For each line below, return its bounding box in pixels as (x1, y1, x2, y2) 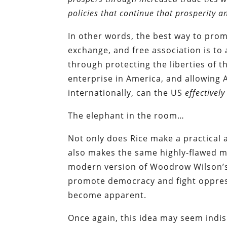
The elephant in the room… (68, 110, 185, 122)
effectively (185, 87, 225, 99)
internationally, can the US (68, 87, 185, 99)
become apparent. (68, 190, 147, 201)
